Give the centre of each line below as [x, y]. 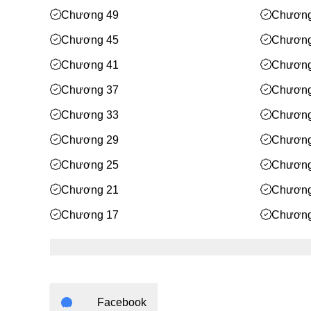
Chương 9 [87, 265]
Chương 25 [90, 165]
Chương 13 [90, 240]
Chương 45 [90, 40]
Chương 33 [90, 115]
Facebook [122, 302]
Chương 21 [90, 190]
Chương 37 [90, 90]
